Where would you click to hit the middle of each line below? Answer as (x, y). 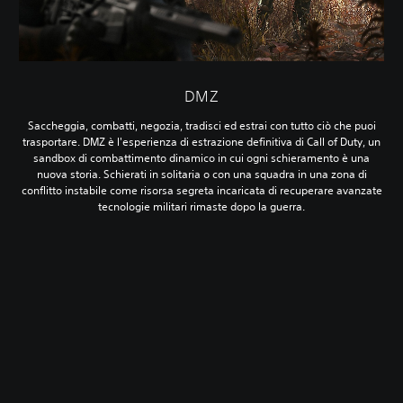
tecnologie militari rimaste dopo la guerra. (201, 207)
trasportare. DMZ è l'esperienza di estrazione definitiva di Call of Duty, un (201, 142)
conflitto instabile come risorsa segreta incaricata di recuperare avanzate (201, 191)
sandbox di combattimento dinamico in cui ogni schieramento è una (201, 158)
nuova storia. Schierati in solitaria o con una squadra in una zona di (201, 175)
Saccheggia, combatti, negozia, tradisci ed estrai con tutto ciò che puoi (201, 126)
